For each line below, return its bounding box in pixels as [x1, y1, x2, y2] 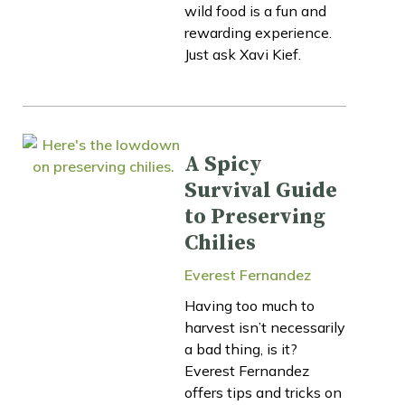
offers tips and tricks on [184, 382, 342, 401]
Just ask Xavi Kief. [184, 44, 301, 63]
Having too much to [184, 296, 315, 315]
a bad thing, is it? [184, 339, 297, 358]
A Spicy [184, 150, 262, 178]
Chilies [184, 229, 256, 257]
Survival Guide [184, 176, 337, 204]
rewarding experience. [184, 23, 332, 42]
